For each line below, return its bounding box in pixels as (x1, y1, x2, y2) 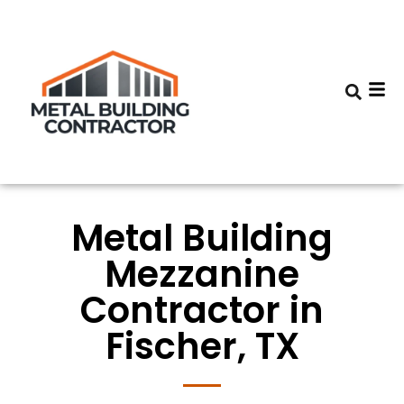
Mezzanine (105, 249, 299, 299)
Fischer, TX (105, 321, 299, 372)
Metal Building (71, 213, 333, 263)
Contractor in (80, 285, 324, 335)
